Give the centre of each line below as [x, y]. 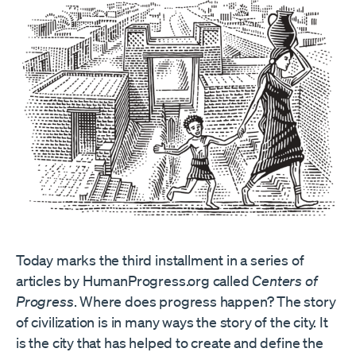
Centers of [285, 280]
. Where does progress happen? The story [205, 301]
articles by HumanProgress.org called [134, 280]
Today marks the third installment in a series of [160, 259]
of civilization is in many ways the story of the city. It [172, 321]
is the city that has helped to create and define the [170, 342]
